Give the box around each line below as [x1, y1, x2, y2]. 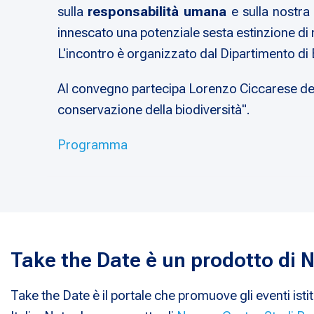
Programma [57, 137, 128, 153]
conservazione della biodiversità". [57, 102, 251, 118]
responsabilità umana [88, 4, 231, 20]
